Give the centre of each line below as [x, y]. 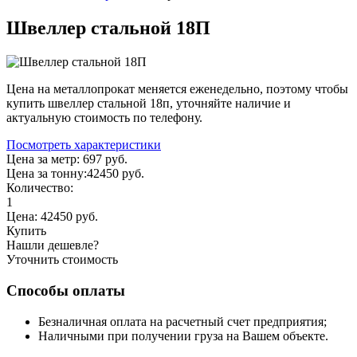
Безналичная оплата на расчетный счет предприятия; [182, 321]
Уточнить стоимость [62, 260]
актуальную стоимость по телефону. [104, 118]
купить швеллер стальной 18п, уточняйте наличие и [149, 104]
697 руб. [105, 159]
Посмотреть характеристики [84, 145]
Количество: [40, 188]
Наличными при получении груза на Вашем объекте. [183, 335]
